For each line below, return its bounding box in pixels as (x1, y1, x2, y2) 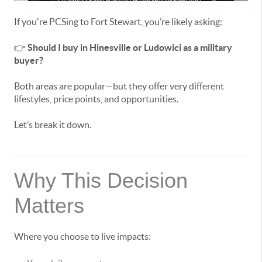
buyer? (14, 55, 43, 66)
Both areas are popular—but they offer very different (14, 81, 224, 92)
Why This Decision (14, 168, 188, 193)
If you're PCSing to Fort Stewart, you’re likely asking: (14, 16, 222, 27)
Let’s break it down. (14, 119, 91, 130)
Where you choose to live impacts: (14, 231, 151, 242)
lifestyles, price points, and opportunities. (14, 94, 178, 105)
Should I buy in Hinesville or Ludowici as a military (27, 42, 232, 53)
